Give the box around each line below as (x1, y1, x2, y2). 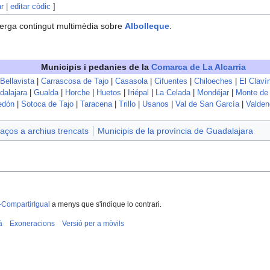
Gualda (34, 89, 58, 98)
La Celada (155, 89, 190, 98)
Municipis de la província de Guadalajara (97, 126, 253, 136)
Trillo (119, 100, 136, 109)
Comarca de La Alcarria (151, 62, 246, 72)
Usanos (142, 100, 169, 109)
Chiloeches (194, 77, 233, 86)
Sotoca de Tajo (21, 100, 74, 109)
